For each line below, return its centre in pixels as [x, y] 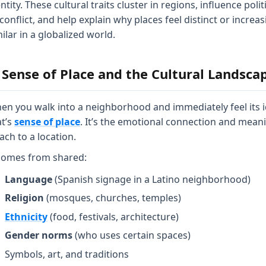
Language [28, 179]
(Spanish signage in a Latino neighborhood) [151, 179]
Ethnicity [26, 216]
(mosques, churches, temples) [113, 198]
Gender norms [39, 235]
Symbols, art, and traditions [67, 254]
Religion [24, 198]
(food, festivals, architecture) [113, 216]
